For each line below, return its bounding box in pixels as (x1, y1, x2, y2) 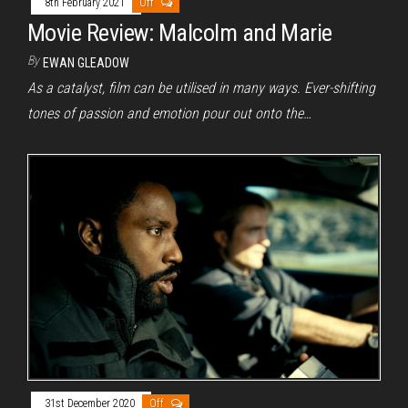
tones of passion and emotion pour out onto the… (27, 105, 311, 123)
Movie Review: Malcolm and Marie (27, 19, 332, 47)
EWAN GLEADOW (43, 56, 129, 71)
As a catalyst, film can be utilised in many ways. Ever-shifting (27, 79, 375, 97)
